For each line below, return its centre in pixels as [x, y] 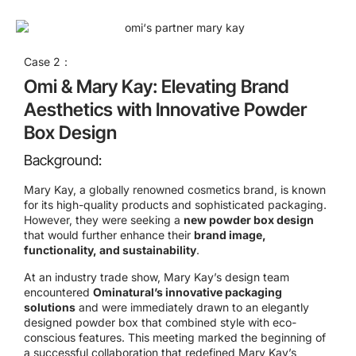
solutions [50, 307]
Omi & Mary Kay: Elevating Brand [156, 87]
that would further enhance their [109, 235]
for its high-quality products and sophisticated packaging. [175, 205]
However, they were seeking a [104, 220]
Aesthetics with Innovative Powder [165, 110]
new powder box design [249, 220]
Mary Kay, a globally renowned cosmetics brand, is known [175, 190]
